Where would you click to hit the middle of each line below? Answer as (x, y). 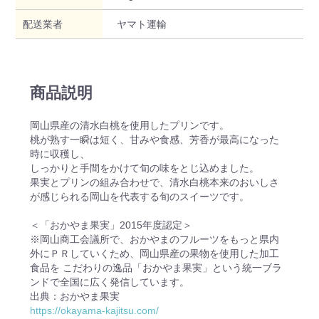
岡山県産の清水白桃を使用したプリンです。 (130, 125)
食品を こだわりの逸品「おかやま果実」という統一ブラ (156, 267)
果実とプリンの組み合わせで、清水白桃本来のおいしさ (155, 182)
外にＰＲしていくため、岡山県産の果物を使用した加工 (155, 253)
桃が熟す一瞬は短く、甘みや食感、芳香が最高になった (155, 139)
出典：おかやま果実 (75, 296)
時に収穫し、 (60, 153)
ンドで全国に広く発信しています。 (110, 282)
